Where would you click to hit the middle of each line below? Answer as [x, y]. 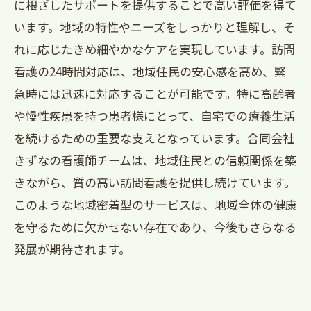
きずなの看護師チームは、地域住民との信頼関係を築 [155, 160]
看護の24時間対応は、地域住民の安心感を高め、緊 [150, 71]
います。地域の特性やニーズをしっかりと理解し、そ [154, 27]
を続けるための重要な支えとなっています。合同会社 [154, 138]
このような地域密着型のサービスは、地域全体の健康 [155, 204]
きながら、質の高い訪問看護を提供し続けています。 [155, 182]
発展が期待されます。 [72, 249]
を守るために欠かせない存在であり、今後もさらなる [155, 227]
